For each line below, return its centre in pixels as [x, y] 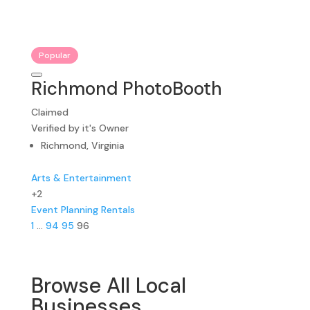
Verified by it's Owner [80, 128]
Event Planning [64, 209]
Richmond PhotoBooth [126, 88]
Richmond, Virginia [82, 145]
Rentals [118, 209]
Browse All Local [108, 285]
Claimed [49, 112]
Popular [54, 55]
